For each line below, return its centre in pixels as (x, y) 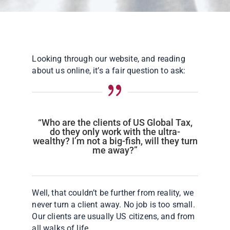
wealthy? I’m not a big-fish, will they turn (115, 141)
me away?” (115, 150)
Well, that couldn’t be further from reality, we (113, 193)
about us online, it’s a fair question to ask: (109, 70)
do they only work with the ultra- (115, 131)
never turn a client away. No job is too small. (113, 204)
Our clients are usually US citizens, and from (113, 216)
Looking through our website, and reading (109, 59)
